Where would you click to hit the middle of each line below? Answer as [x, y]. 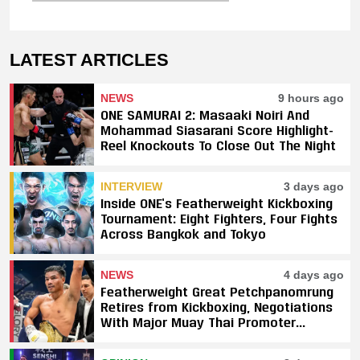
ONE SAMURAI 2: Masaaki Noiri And [205, 114]
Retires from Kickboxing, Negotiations [217, 306]
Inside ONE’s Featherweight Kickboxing [217, 202]
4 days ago [314, 274]
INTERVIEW [131, 186]
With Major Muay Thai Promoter [198, 321]
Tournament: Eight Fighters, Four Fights [219, 218]
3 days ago [314, 186]
